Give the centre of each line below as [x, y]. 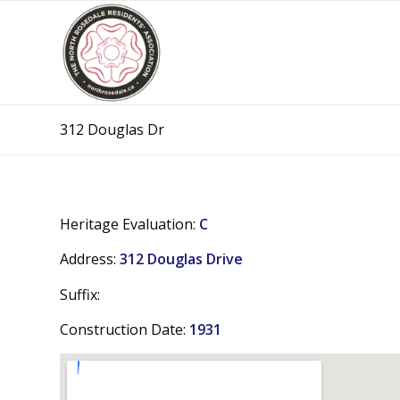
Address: [90, 259]
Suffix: [80, 294]
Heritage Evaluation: [129, 224]
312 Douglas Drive [181, 259]
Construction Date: [125, 330]
